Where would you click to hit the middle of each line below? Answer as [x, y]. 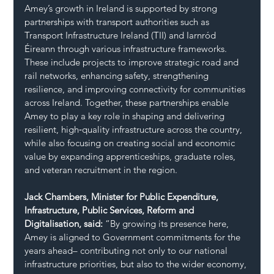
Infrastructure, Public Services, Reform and [111, 210]
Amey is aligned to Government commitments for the [134, 237]
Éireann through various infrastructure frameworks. [127, 48]
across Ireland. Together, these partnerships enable [128, 102]
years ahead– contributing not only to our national [128, 250]
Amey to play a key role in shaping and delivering [126, 116]
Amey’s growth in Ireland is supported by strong [122, 8]
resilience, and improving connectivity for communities [136, 89]
